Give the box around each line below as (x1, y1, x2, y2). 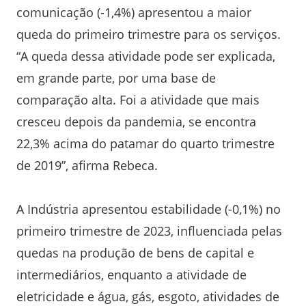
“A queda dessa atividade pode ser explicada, (16, 47, 275, 64)
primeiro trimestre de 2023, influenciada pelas (16, 222, 282, 239)
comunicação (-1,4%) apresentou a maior (16, 3, 251, 20)
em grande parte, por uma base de (16, 69, 216, 86)
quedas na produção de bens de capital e (16, 244, 254, 261)
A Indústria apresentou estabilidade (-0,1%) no (16, 200, 281, 217)
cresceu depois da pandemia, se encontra (16, 113, 256, 130)
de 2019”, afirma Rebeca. (16, 156, 158, 173)
